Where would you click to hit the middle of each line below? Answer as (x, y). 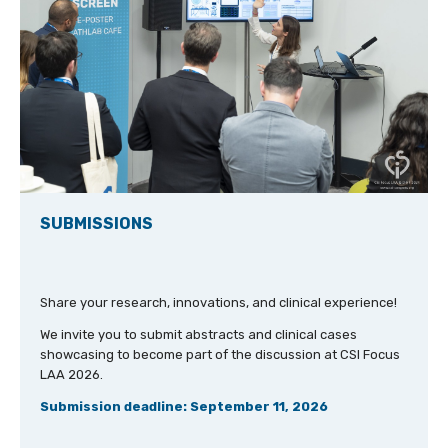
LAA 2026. (71, 375)
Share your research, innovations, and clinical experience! (218, 303)
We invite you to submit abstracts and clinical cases (198, 335)
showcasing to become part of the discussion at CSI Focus (219, 355)
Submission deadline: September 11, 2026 (183, 407)
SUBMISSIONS (96, 224)
